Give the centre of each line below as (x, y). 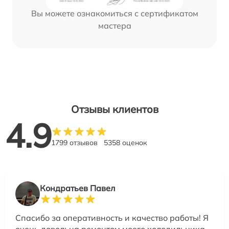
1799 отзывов (74, 142)
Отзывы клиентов (114, 109)
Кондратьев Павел (77, 188)
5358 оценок (125, 142)
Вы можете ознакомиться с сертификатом (114, 13)
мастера (114, 25)
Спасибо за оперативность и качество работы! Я (112, 217)
